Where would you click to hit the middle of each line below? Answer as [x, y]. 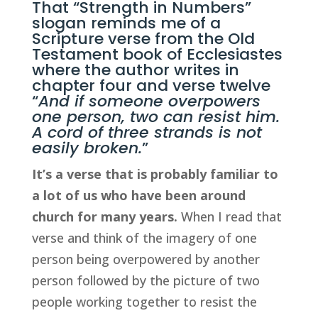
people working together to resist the [144, 302]
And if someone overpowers [149, 101]
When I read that [229, 216]
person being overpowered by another [146, 259]
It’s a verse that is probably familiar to [155, 174]
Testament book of [109, 54]
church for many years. [104, 216]
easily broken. [87, 148]
